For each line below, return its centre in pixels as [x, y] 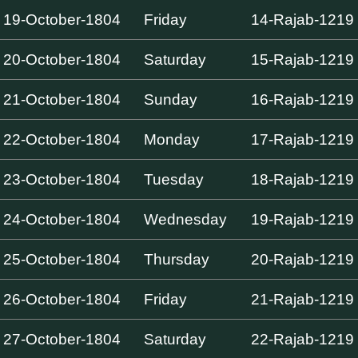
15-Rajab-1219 [303, 59]
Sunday [171, 99]
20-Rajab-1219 [303, 259]
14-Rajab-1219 [303, 19]
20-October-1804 [62, 59]
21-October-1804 [62, 99]
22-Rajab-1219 [303, 339]
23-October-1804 [62, 179]
